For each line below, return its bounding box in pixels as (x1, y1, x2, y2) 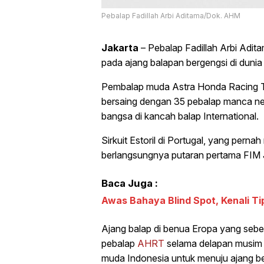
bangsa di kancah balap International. (101, 110, 259, 123)
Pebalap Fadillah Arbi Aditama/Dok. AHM (101, 11, 240, 21)
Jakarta (101, 42, 138, 54)
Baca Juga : (101, 177, 158, 190)
